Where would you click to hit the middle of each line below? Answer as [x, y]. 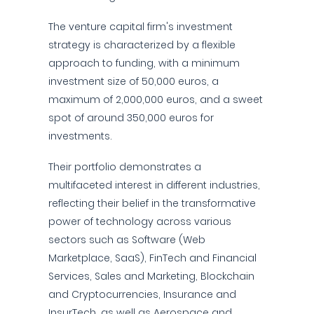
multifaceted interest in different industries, [154, 185]
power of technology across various [140, 221]
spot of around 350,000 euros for [131, 118]
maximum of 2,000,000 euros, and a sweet [156, 100]
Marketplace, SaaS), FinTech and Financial [152, 258]
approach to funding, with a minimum [144, 63]
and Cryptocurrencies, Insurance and [142, 294]
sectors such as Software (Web [127, 240]
